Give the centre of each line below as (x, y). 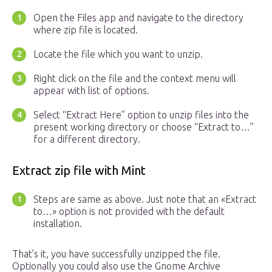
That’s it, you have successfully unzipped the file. (116, 254)
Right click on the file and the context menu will (135, 79)
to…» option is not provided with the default (129, 212)
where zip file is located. (86, 30)
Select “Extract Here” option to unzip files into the (141, 115)
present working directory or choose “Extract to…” (144, 127)
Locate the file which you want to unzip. (118, 54)
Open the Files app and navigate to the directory (138, 18)
